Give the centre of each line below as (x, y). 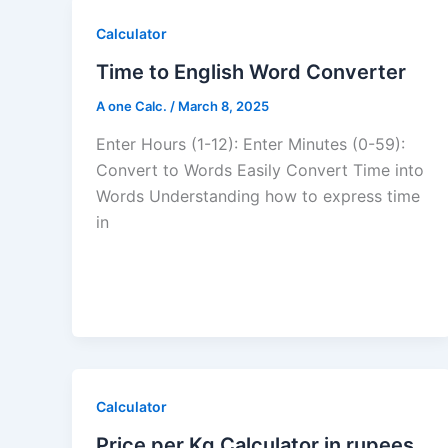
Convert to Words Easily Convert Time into (260, 169)
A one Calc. (133, 106)
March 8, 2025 (223, 106)
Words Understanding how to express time (258, 195)
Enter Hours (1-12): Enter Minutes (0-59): (250, 143)
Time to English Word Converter (251, 72)
